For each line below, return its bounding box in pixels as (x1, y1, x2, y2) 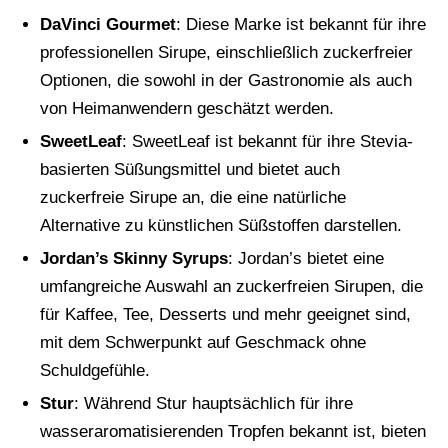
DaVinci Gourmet (40, 14, 176, 34)
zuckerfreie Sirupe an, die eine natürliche (40, 187, 346, 207)
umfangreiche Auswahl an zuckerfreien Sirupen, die (40, 276, 423, 296)
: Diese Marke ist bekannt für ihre (176, 14, 426, 34)
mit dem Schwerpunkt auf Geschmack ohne (40, 332, 366, 352)
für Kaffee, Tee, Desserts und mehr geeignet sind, (40, 304, 411, 324)
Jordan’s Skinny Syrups (40, 248, 228, 268)
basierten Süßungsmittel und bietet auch (40, 159, 340, 179)
